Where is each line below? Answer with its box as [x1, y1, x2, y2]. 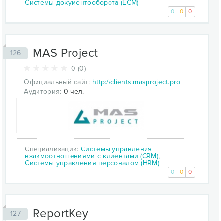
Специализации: [25, 145, 81, 153]
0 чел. [61, 87, 84, 96]
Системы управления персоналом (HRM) [25, 158, 159, 167]
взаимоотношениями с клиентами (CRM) [25, 151, 158, 160]
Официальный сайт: [24, 77, 90, 86]
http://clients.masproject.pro [92, 77, 181, 86]
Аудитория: [24, 87, 62, 96]
